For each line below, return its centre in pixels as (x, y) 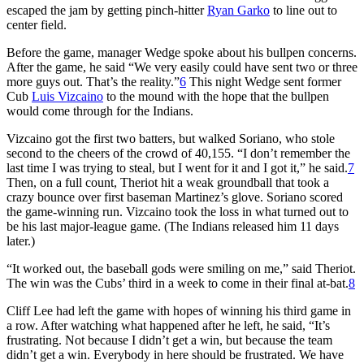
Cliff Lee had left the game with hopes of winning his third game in (179, 310)
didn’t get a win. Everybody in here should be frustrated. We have (175, 354)
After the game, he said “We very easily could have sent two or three (182, 67)
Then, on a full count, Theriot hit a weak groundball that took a (168, 182)
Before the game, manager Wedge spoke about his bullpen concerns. (182, 52)
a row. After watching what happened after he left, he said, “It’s (168, 325)
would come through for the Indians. (100, 110)
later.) (21, 240)
